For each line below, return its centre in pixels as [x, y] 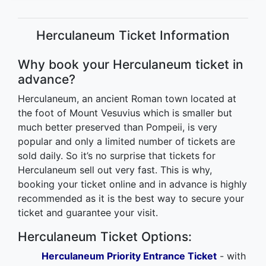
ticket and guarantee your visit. [88, 212]
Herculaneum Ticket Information [133, 35]
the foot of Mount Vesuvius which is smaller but [125, 113]
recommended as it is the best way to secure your [131, 198]
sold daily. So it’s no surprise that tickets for [117, 155]
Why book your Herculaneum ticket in [131, 64]
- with [231, 256]
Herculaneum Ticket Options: [105, 236]
